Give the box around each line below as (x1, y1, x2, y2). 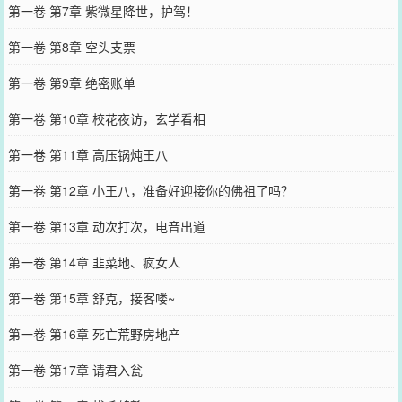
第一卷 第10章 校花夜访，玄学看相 (7, 109, 205, 127)
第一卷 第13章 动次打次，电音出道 (7, 217, 205, 235)
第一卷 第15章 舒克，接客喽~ (7, 289, 175, 307)
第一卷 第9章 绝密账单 (7, 74, 135, 92)
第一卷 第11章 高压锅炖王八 (7, 145, 168, 163)
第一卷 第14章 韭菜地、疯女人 (7, 253, 180, 271)
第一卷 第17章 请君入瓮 (7, 361, 143, 379)
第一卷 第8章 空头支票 (7, 38, 135, 56)
